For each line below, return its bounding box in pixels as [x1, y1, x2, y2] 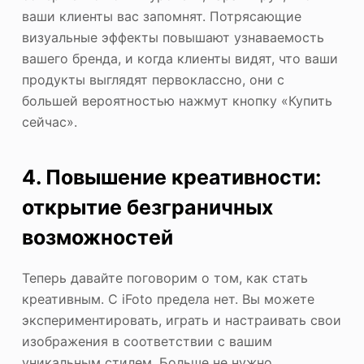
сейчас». [21, 113, 77, 130]
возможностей [21, 225, 173, 250]
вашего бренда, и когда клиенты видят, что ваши [21, 50, 338, 67]
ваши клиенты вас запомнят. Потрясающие [21, 7, 301, 24]
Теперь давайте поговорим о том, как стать [21, 269, 308, 286]
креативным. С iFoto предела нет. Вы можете [21, 290, 314, 307]
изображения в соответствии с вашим [21, 332, 272, 349]
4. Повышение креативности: [21, 165, 321, 190]
